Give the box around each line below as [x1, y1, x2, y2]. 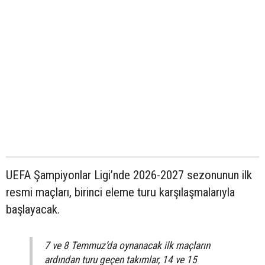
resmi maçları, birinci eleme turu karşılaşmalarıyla [6, 185, 235, 200]
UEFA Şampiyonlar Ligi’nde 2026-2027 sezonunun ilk [6, 168, 252, 183]
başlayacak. [6, 202, 60, 217]
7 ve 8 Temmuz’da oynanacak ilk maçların [44, 240, 210, 252]
